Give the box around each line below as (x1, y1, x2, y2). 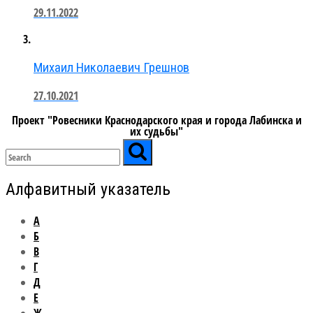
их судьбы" (130, 124, 183, 140)
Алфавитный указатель (6, 180, 170, 200)
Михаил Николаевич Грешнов (34, 59, 189, 75)
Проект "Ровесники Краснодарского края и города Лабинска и (11, 112, 302, 129)
